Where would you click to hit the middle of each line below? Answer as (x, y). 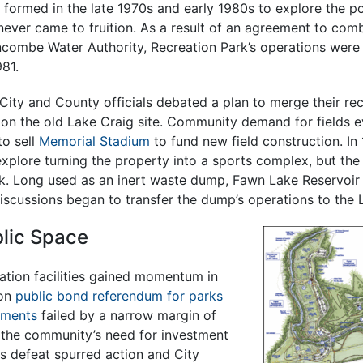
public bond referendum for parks (119, 295)
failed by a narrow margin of (126, 315)
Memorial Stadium (94, 141)
